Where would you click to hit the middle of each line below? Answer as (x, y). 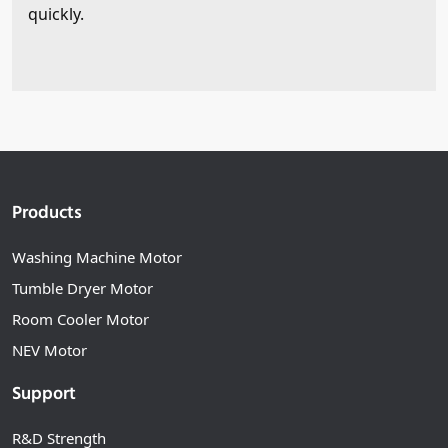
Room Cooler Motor (80, 319)
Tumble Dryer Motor (82, 288)
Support (44, 395)
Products (47, 214)
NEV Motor (49, 350)
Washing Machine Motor (97, 257)
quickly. (56, 14)
